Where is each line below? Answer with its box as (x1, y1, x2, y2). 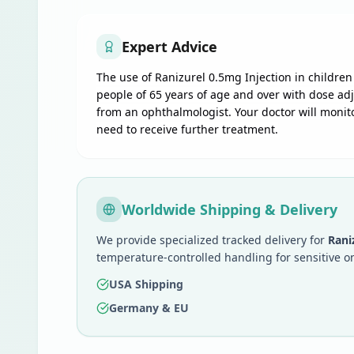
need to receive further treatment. (96, 122, 278, 137)
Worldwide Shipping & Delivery (122, 200, 337, 219)
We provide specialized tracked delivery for (96, 232, 328, 247)
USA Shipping (109, 277, 183, 292)
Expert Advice (122, 37, 217, 56)
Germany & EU (109, 300, 189, 315)
